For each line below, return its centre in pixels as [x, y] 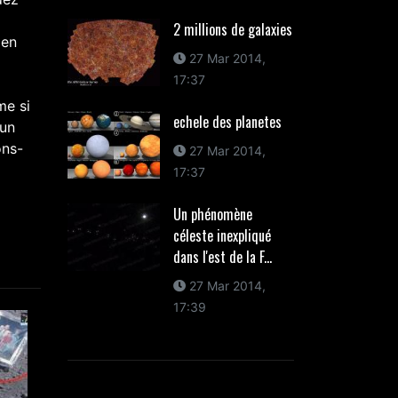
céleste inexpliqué [222, 235]
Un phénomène [212, 214]
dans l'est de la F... [222, 257]
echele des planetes [227, 122]
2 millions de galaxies [232, 29]
